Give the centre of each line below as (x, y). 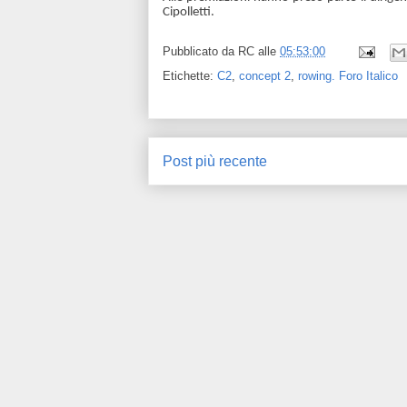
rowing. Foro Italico (348, 75)
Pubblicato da (200, 51)
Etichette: (190, 75)
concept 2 (265, 75)
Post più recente (215, 161)
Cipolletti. (189, 12)
